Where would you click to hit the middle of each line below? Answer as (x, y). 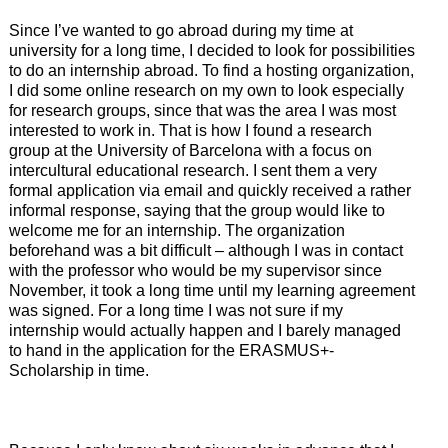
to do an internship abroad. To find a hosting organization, (211, 71)
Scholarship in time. (78, 371)
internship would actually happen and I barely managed (204, 331)
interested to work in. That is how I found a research (190, 131)
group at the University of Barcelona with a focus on (190, 151)
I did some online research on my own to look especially (206, 91)
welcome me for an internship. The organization (176, 231)
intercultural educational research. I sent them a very (192, 171)
